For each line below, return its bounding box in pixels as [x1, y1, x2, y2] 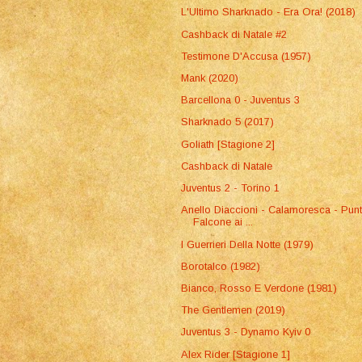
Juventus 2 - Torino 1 [181, 182, 280, 195]
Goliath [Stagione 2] [181, 137, 276, 150]
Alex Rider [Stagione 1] [181, 347, 291, 360]
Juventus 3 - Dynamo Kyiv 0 [181, 326, 311, 339]
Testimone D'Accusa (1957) [181, 49, 312, 62]
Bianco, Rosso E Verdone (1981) [181, 282, 338, 294]
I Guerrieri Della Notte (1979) [181, 238, 314, 250]
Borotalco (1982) [181, 259, 261, 272]
